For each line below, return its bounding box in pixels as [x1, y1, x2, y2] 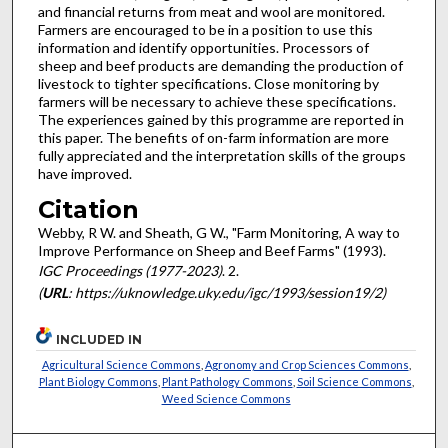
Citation [37, 195, 139, 225]
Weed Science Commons [161, 391, 291, 405]
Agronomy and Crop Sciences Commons [204, 357, 409, 371]
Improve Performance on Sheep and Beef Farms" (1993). [37, 242, 386, 260]
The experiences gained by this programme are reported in [37, 110, 404, 128]
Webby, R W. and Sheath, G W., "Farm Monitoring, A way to [37, 224, 400, 242]
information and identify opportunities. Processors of [37, 38, 369, 56]
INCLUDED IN [56, 331, 143, 347]
